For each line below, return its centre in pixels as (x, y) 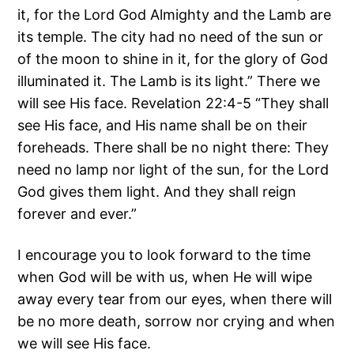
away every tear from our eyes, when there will (175, 299)
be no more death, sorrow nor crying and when (177, 322)
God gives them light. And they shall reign (157, 192)
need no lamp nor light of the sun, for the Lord (173, 170)
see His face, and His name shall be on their (163, 126)
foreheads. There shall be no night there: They (173, 148)
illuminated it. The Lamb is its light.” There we (169, 81)
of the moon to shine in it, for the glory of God (173, 59)
